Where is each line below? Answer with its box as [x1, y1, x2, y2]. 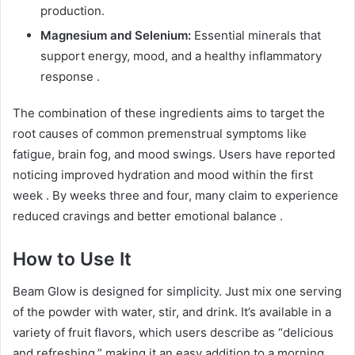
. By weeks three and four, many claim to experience [46, 188, 338, 204]
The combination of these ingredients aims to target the [13, 105, 325, 121]
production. [40, 3, 105, 19]
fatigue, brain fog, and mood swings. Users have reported [13, 147, 335, 162]
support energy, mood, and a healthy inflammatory [40, 48, 322, 64]
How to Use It [13, 248, 132, 271]
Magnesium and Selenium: [40, 28, 191, 44]
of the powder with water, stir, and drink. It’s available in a [13, 303, 331, 319]
